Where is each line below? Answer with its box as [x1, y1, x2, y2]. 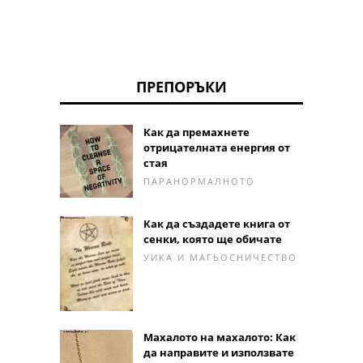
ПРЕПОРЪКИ [136, 77, 227, 97]
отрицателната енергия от [143, 140, 290, 156]
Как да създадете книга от [143, 216, 290, 232]
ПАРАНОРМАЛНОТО [143, 175, 255, 188]
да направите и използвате [143, 345, 294, 361]
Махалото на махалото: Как [143, 330, 296, 345]
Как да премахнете [143, 125, 250, 140]
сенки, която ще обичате [143, 232, 282, 247]
